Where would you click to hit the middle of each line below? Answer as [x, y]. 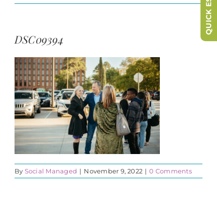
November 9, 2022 [113, 171]
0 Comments [170, 171]
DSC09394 [39, 39]
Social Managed [51, 171]
